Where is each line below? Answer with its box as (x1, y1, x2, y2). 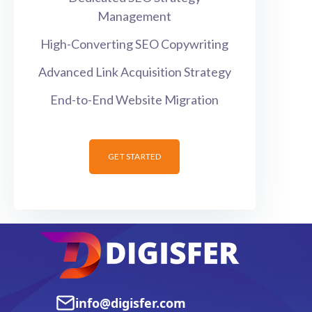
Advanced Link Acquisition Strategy (38, 64, 231, 79)
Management (97, 8, 172, 24)
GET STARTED (108, 151, 162, 162)
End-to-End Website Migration (50, 92, 219, 107)
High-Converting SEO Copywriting (40, 36, 229, 52)
